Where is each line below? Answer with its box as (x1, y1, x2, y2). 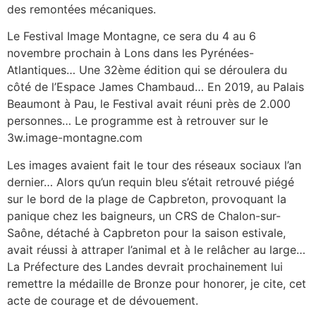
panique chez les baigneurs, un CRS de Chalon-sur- (7, 208, 281, 223)
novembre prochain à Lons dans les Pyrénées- (7, 46, 254, 61)
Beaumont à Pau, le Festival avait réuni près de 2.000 (7, 97, 291, 111)
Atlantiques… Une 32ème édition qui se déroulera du (7, 63, 287, 78)
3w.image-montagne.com (7, 130, 142, 145)
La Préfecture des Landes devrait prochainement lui (7, 259, 283, 274)
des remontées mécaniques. (7, 2, 156, 17)
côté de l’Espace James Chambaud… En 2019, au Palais (7, 80, 304, 95)
